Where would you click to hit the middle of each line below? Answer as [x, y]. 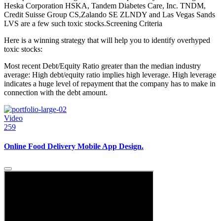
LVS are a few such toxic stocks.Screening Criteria [83, 24]
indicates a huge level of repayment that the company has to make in [110, 84]
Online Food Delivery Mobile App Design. [74, 147]
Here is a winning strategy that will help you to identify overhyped [107, 40]
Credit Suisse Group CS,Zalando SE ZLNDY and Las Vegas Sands [110, 15]
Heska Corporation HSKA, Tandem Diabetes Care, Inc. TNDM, [105, 6]
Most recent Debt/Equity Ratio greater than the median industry [102, 66]
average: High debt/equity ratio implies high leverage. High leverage [110, 75]
